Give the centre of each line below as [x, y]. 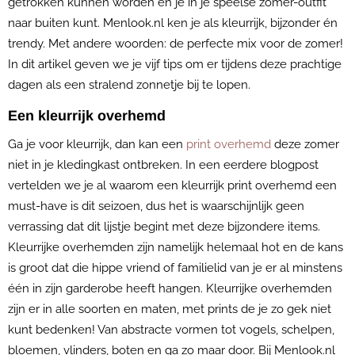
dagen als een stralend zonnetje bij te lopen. [131, 85]
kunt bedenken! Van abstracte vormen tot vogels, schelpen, [171, 330]
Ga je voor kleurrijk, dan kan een [97, 144]
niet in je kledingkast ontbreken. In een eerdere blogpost [163, 165]
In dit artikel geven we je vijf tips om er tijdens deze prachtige [175, 64]
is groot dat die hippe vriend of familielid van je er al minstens [175, 268]
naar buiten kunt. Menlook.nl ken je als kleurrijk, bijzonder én [173, 23]
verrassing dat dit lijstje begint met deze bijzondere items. [164, 227]
